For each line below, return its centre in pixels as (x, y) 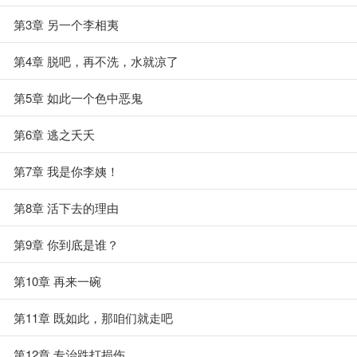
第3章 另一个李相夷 (66, 24)
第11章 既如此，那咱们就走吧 (93, 318)
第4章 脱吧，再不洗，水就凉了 (96, 61)
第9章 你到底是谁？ (66, 244)
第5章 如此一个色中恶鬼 (78, 98)
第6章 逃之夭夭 (54, 134)
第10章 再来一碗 (57, 281)
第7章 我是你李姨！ (66, 171)
